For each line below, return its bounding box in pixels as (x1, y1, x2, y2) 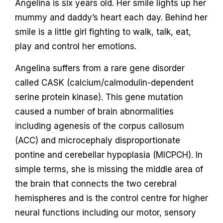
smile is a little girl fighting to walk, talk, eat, (14, 26, 191, 37)
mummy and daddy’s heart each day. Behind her (14, 12, 208, 22)
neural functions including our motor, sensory (14, 207, 196, 218)
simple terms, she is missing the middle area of (14, 164, 203, 174)
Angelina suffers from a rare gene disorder (14, 63, 185, 73)
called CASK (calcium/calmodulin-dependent (14, 77, 194, 88)
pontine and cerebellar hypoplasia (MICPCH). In (14, 149, 203, 160)
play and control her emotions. (14, 41, 136, 51)
